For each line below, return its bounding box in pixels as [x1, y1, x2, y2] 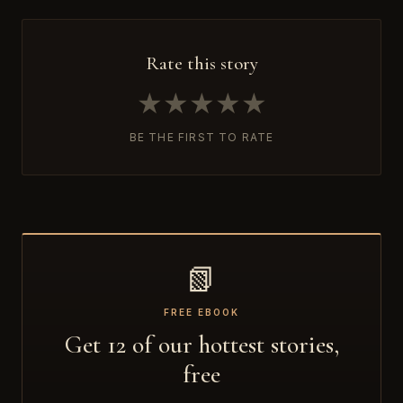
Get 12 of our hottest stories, [64, 328, 339, 360]
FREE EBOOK [164, 306, 239, 318]
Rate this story [145, 51, 258, 75]
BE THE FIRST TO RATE [129, 130, 274, 144]
